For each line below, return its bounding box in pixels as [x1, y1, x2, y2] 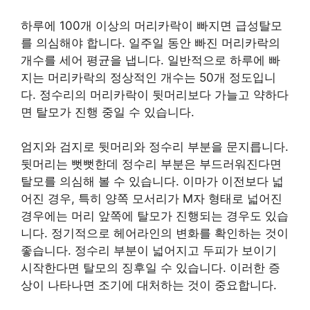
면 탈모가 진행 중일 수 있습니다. [21, 104, 194, 119]
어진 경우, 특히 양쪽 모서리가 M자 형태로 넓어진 [21, 192, 282, 206]
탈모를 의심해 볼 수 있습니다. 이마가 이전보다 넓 [21, 174, 284, 188]
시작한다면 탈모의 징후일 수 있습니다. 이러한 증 [21, 261, 280, 275]
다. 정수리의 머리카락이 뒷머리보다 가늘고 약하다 [21, 87, 289, 102]
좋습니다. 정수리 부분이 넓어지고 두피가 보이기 [21, 244, 277, 257]
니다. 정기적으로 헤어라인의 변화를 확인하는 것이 [21, 226, 289, 240]
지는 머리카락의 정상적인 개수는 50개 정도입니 [21, 70, 276, 84]
